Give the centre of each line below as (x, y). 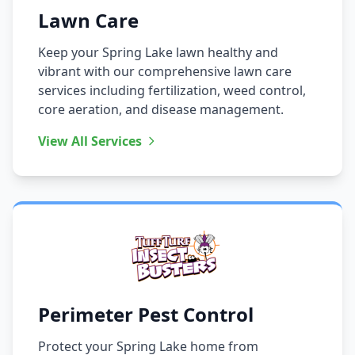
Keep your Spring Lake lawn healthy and (158, 52)
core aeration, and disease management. (161, 109)
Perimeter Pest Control (146, 315)
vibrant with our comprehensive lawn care (165, 71)
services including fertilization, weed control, (172, 90)
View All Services (90, 141)
